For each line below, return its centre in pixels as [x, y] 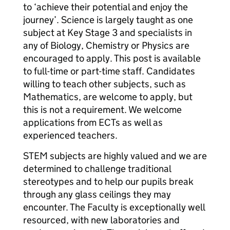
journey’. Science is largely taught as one [108, 20]
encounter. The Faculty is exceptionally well [114, 207]
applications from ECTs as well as [93, 122]
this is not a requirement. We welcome [102, 110]
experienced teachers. [70, 135]
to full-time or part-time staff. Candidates [109, 71]
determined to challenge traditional [97, 169]
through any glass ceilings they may [97, 194]
